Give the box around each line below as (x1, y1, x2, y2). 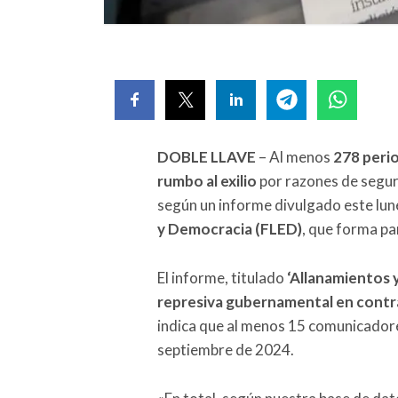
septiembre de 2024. (157, 339, 294, 359)
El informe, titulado (157, 267, 287, 287)
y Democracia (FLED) (157, 219, 302, 238)
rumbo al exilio (157, 171, 257, 190)
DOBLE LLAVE (157, 147, 256, 166)
